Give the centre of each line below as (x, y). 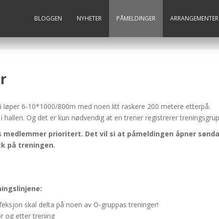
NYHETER (89, 18)
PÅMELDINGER (136, 18)
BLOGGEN (48, 18)
